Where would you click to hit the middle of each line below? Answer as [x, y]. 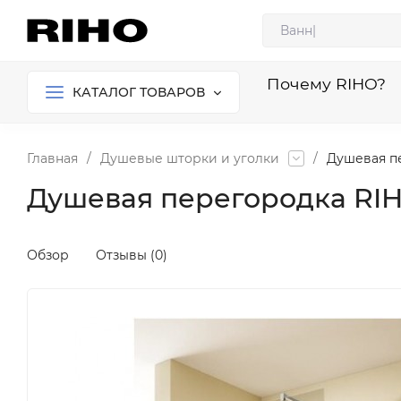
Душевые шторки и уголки [190, 158]
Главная [52, 158]
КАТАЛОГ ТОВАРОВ [139, 92]
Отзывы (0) [132, 255]
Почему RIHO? [326, 83]
